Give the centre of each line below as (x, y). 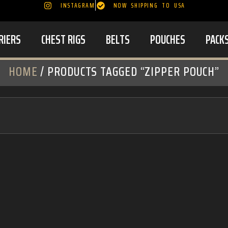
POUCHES (168, 39)
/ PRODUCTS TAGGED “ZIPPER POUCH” (129, 72)
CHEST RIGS (63, 39)
